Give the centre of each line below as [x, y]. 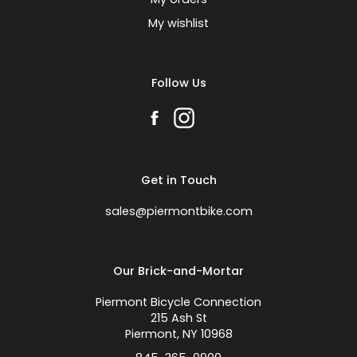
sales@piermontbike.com [178, 212]
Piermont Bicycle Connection [178, 302]
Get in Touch [178, 180]
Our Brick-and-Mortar [178, 271]
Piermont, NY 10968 [178, 334]
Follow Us [178, 83]
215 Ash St [178, 318]
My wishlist [178, 24]
